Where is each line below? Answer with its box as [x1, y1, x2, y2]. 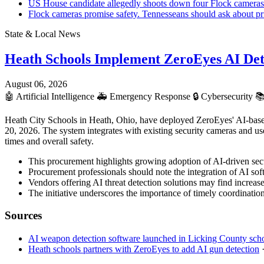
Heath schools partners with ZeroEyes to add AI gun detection [28, 244, 259, 255]
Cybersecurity [199, 91, 255, 101]
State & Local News [5, 28, 80, 39]
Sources [5, 209, 42, 222]
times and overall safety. [5, 136, 94, 146]
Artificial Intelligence [14, 91, 97, 101]
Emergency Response [107, 91, 193, 101]
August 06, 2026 [5, 78, 67, 89]
